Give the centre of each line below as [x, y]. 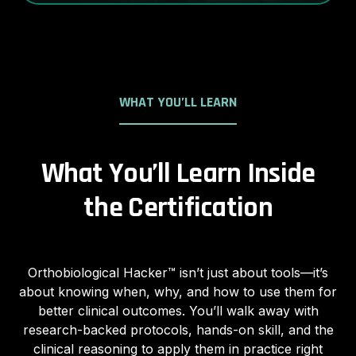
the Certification [178, 208]
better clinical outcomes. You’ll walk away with [178, 311]
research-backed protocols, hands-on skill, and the [178, 330]
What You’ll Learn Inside [178, 174]
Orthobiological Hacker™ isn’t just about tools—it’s [178, 273]
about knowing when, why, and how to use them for [178, 292]
